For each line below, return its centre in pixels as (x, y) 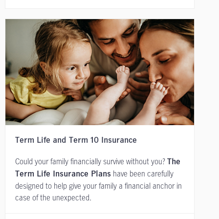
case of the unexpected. (53, 198)
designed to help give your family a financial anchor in (99, 186)
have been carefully (142, 174)
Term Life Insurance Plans (63, 174)
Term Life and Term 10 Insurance (76, 141)
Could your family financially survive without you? (91, 162)
